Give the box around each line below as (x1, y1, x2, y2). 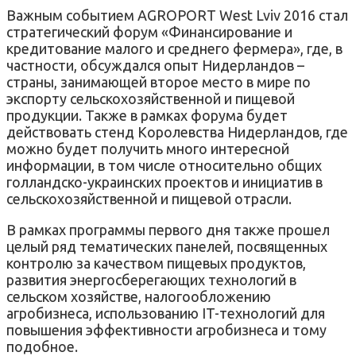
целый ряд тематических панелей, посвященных (6, 238, 327, 254)
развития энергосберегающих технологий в (6, 271, 296, 288)
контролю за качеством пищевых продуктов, (6, 254, 306, 271)
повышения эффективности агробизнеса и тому (6, 321, 327, 338)
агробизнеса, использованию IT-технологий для (6, 304, 325, 321)
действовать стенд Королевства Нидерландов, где (6, 123, 348, 140)
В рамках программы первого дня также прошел (6, 221, 330, 238)
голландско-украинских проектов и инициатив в (6, 173, 323, 190)
